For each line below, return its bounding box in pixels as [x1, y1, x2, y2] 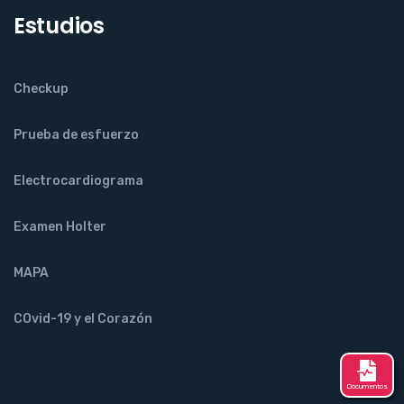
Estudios [14, 11, 105, 41]
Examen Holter [14, 219, 106, 235]
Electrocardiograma [14, 173, 143, 189]
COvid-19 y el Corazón [14, 311, 152, 327]
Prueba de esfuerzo [14, 127, 139, 143]
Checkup [14, 81, 69, 97]
